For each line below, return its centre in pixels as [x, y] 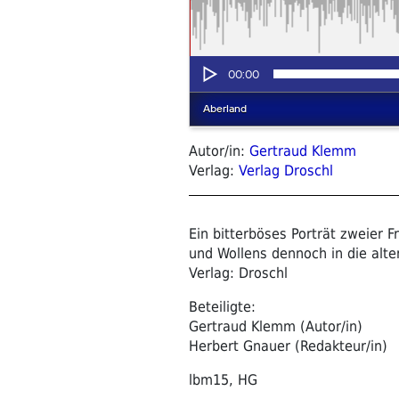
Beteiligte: [222, 306]
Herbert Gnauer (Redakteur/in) [288, 346]
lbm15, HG [223, 379]
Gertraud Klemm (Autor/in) [276, 326]
